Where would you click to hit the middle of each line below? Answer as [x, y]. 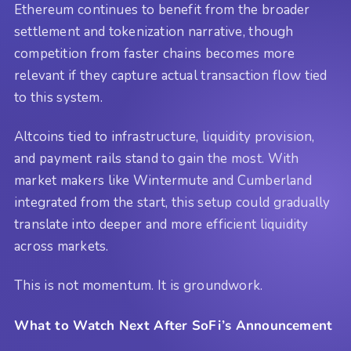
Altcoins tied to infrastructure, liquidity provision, [165, 137]
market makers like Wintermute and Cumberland [163, 181]
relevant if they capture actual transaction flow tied [171, 75]
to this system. [58, 97]
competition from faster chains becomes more [155, 53]
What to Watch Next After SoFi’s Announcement [174, 325]
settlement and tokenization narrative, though [154, 31]
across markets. [62, 247]
